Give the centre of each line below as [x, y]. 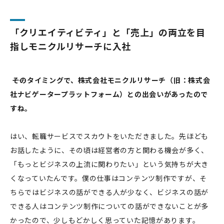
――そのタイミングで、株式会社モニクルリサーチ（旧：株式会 [111, 80]
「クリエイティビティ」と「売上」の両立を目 [108, 32]
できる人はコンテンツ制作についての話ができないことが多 [109, 206]
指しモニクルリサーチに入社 [71, 46]
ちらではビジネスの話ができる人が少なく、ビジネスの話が [109, 192]
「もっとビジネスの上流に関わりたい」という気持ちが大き [109, 164]
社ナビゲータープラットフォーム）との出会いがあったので [109, 94]
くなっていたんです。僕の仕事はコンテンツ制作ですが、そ [108, 178]
